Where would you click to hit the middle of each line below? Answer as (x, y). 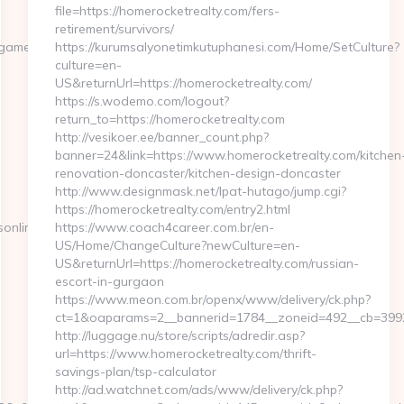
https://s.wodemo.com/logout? (142, 101)
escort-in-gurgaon (109, 281)
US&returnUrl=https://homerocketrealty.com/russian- (207, 263)
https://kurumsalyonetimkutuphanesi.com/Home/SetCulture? (227, 47)
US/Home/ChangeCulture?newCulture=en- (177, 245)
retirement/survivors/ (114, 29)
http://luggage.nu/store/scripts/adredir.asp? (179, 335)
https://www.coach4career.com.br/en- (164, 227)
